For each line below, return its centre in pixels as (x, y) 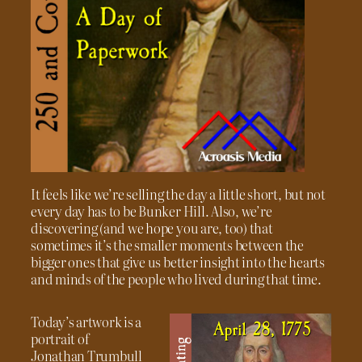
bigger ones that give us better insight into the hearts (178, 261)
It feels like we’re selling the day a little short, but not (178, 194)
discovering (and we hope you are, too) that (152, 227)
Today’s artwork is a (86, 322)
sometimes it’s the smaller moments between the (167, 244)
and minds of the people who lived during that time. (176, 278)
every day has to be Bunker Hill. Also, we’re (152, 210)
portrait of (60, 339)
